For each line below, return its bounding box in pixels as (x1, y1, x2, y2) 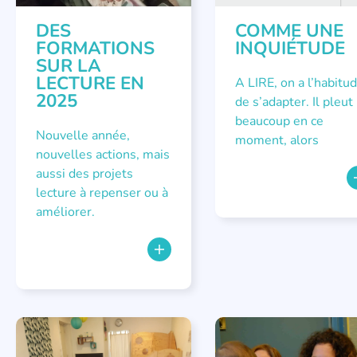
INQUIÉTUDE (234, 36, 345, 61)
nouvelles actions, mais (36, 146, 170, 163)
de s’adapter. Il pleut (234, 93, 353, 111)
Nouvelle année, (36, 127, 130, 144)
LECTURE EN (36, 71, 144, 96)
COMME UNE (234, 18, 343, 43)
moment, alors (234, 131, 319, 149)
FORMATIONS (36, 36, 155, 61)
